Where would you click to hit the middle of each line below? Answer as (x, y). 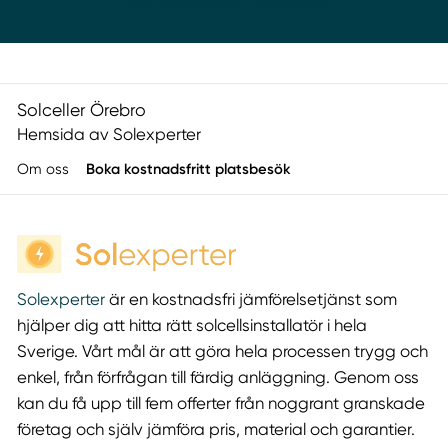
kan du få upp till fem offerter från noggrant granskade (220, 403)
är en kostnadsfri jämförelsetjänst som (250, 299)
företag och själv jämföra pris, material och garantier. (215, 429)
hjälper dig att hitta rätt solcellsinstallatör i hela (191, 325)
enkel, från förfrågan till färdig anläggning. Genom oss (217, 377)
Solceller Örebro (81, 109)
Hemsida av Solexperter (108, 134)
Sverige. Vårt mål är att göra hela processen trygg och (222, 351)
